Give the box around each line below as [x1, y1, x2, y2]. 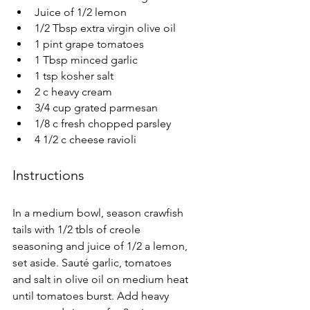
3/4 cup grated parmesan [35, 100, 158, 114]
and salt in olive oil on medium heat [12, 272, 191, 286]
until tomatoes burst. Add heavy [12, 289, 172, 302]
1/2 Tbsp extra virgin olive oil [35, 21, 176, 35]
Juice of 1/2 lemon [35, 5, 127, 19]
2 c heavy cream [35, 84, 112, 98]
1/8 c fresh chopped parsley [35, 116, 171, 130]
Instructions [12, 166, 84, 183]
